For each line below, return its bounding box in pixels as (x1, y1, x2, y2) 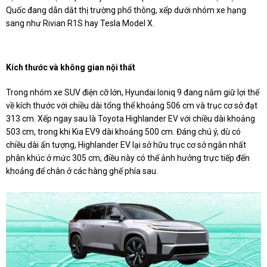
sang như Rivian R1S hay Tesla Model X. (6, 18, 154, 28)
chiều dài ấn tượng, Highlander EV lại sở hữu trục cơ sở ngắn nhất (6, 140, 246, 150)
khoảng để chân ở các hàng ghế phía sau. (6, 166, 158, 176)
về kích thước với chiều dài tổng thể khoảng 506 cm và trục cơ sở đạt (6, 101, 257, 110)
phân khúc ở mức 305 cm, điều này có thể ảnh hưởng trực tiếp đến (6, 153, 250, 163)
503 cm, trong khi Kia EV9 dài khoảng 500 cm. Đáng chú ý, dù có (6, 127, 241, 136)
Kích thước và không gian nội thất (6, 63, 135, 72)
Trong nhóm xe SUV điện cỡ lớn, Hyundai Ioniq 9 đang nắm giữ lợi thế (6, 88, 259, 97)
